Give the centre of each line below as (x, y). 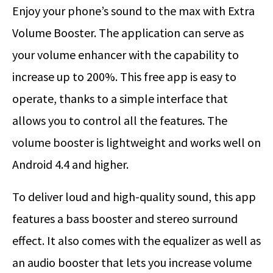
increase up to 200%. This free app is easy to (124, 77)
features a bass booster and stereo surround (125, 219)
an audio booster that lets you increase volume (132, 263)
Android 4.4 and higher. (70, 165)
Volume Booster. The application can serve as (128, 33)
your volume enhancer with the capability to (126, 55)
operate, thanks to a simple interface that (120, 99)
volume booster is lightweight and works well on (136, 143)
